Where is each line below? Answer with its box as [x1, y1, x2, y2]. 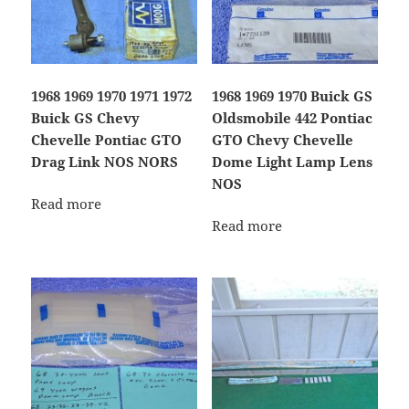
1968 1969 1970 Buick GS [211, 86, 372, 105]
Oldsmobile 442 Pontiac [211, 108, 372, 127]
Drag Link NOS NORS [31, 152, 179, 171]
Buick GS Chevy [31, 108, 141, 127]
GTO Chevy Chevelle [211, 130, 353, 149]
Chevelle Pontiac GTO [31, 130, 183, 149]
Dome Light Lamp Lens [211, 152, 372, 171]
